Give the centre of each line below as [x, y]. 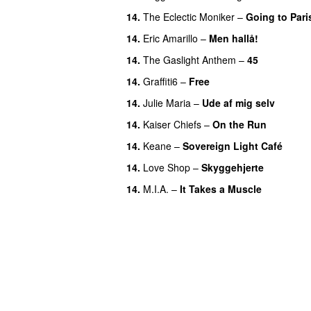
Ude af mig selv [238, 102]
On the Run [239, 124]
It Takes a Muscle [221, 188]
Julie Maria [167, 102]
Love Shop [167, 167]
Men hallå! [234, 38]
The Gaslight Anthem [190, 59]
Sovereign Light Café [233, 145]
